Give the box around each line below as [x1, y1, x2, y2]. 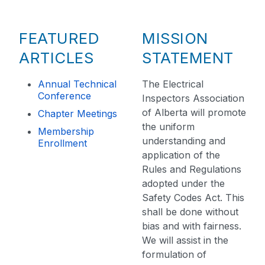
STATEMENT [142, 49, 234, 67]
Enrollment [38, 137, 87, 149]
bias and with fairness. [142, 220, 241, 232]
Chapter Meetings [38, 108, 117, 119]
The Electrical [142, 78, 203, 90]
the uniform [142, 121, 195, 132]
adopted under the [142, 177, 225, 189]
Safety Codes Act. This [142, 192, 244, 203]
